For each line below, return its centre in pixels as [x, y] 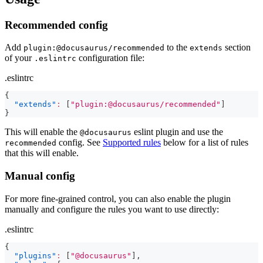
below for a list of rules [205, 143]
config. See [80, 143]
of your [19, 58]
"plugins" [35, 255]
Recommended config [56, 25]
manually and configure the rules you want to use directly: [112, 209]
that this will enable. [42, 153]
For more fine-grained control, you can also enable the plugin [118, 198]
